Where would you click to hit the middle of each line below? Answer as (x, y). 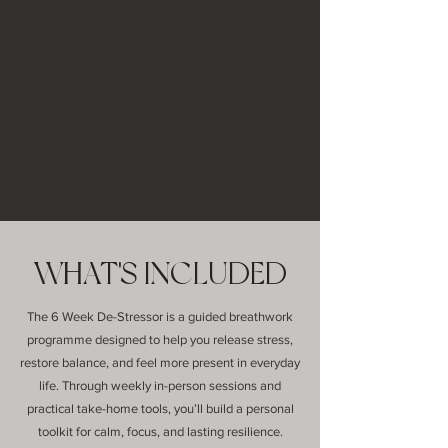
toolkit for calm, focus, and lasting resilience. (160, 431)
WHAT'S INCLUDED (160, 273)
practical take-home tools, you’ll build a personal (160, 408)
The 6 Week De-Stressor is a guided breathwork (160, 316)
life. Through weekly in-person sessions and (160, 385)
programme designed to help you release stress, (160, 339)
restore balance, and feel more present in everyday (160, 362)
